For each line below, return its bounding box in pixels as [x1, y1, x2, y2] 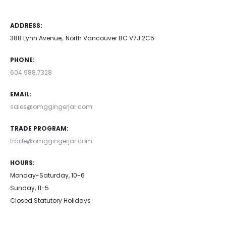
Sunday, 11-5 [10, 184, 49, 193]
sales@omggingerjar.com [10, 102, 92, 111]
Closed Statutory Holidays [10, 196, 91, 205]
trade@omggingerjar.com [10, 137, 92, 146]
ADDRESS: [10, 21, 42, 30]
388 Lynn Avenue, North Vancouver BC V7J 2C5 [10, 34, 154, 43]
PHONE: [10, 55, 35, 65]
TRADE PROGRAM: [10, 124, 69, 133]
